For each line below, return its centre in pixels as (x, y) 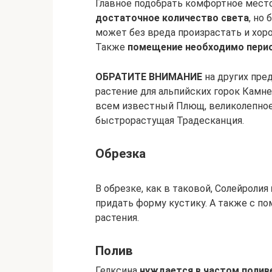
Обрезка (121, 154)
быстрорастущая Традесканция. (170, 121)
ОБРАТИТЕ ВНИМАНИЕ (149, 77)
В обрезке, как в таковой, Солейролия (183, 188)
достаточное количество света (172, 18)
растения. (117, 217)
